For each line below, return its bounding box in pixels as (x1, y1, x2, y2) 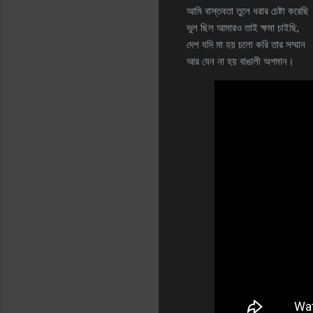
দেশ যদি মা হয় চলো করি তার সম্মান (187, 38, 305, 51)
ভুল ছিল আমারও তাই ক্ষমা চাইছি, (187, 21, 299, 34)
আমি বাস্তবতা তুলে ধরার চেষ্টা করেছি (187, 4, 309, 17)
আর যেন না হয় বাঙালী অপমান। (187, 54, 294, 68)
